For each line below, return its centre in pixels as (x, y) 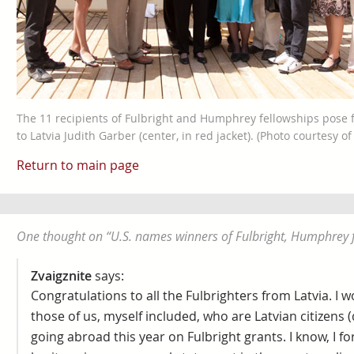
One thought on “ (63, 236)
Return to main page (77, 165)
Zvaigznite (61, 276)
